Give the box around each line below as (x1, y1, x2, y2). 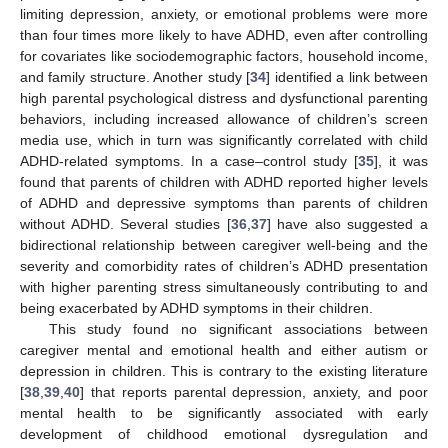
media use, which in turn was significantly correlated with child (20, 131, 428, 148)
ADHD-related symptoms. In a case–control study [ (20, 152, 358, 169)
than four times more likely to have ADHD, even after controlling (20, 26, 428, 43)
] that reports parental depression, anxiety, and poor (80, 383, 428, 400)
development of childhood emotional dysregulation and (20, 425, 428, 442)
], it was (374, 152, 428, 169)
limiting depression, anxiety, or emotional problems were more (20, 5, 428, 22)
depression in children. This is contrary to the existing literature (20, 362, 428, 379)
